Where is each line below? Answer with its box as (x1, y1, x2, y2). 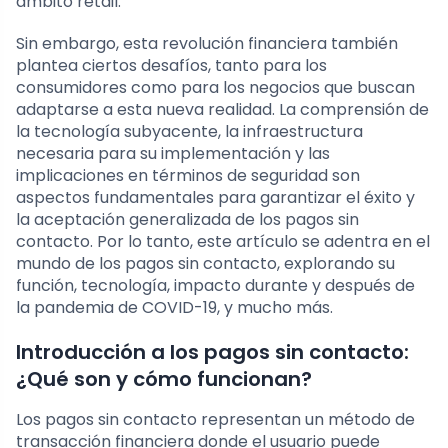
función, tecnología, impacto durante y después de (16, 274, 415, 298)
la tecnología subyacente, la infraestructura (16, 120, 363, 144)
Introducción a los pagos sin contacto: (16, 338, 409, 367)
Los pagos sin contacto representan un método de (16, 408, 415, 432)
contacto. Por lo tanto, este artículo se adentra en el (16, 230, 430, 254)
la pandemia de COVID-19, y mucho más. (16, 296, 333, 320)
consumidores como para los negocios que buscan (16, 76, 415, 100)
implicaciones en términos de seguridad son (16, 164, 360, 188)
